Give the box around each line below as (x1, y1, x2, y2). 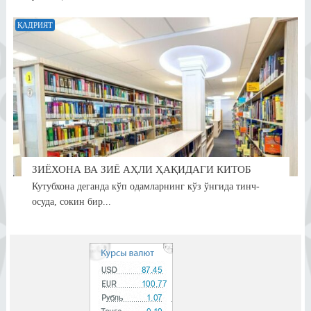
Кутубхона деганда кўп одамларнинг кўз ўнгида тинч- (31, 181, 260, 192)
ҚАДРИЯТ (17, 20, 53, 29)
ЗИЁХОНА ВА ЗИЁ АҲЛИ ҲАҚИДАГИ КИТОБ (31, 164, 251, 176)
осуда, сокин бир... (31, 196, 111, 208)
